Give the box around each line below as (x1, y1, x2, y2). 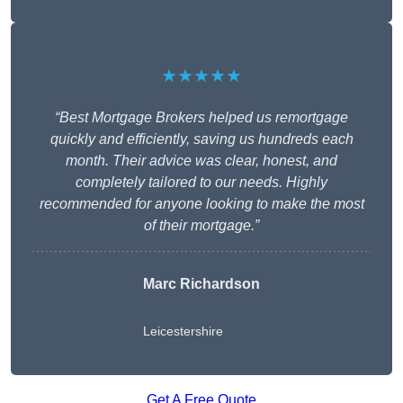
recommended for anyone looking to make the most (39, 196, 364, 212)
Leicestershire (143, 324, 223, 339)
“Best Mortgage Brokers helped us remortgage (55, 110, 348, 126)
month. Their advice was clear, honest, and (66, 153, 337, 169)
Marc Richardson (143, 276, 260, 292)
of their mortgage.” (144, 218, 259, 234)
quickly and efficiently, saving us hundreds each (49, 131, 354, 148)
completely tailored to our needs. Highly (76, 175, 327, 191)
